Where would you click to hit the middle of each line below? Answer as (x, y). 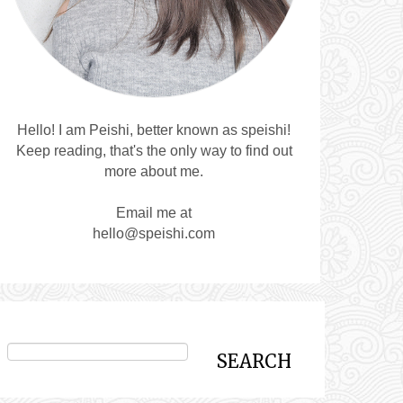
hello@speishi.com (154, 234)
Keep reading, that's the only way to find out (154, 151)
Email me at (154, 213)
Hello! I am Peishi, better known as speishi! (154, 130)
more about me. (154, 172)
